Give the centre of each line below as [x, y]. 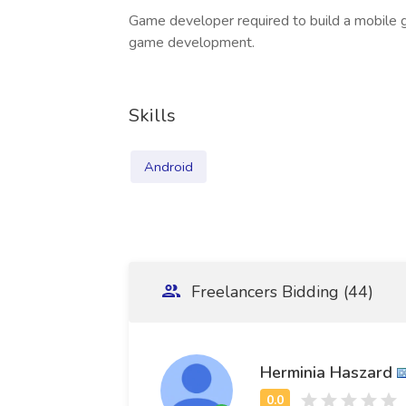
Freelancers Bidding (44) [280, 292]
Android [169, 167]
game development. [192, 43]
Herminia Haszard [326, 372]
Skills [152, 116]
